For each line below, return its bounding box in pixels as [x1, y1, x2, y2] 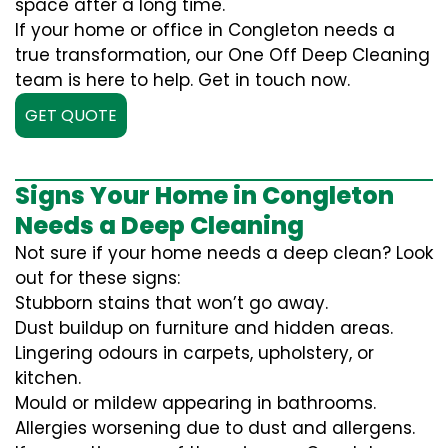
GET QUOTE [25, 104, 117, 127]
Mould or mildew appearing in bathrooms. [15, 391, 376, 415]
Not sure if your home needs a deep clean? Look [15, 241, 433, 265]
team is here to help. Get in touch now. [15, 68, 350, 92]
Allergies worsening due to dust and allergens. [15, 416, 415, 440]
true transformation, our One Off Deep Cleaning [15, 43, 430, 67]
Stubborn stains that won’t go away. [15, 291, 328, 315]
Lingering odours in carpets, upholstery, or [15, 341, 374, 365]
